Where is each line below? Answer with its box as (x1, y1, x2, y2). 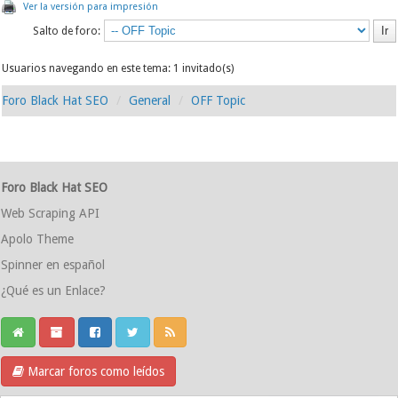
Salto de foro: (32, 25, 100, 37)
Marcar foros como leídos (24, 364, 164, 378)
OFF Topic (191, 93, 246, 107)
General (129, 93, 171, 107)
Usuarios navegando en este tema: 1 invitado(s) (2, 62, 235, 75)
